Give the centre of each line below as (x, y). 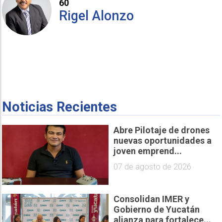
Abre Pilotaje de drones (162, 130)
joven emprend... (148, 151)
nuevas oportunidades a (163, 140)
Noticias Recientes (60, 107)
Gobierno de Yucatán (157, 210)
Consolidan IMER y (151, 199)
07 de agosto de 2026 (152, 167)
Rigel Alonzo (97, 16)
